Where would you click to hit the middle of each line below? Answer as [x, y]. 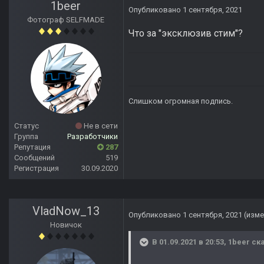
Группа [26, 137]
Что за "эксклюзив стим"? [186, 34]
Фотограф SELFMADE [66, 20]
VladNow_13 [66, 211]
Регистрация [37, 169]
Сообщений [34, 158]
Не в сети [100, 126]
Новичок [66, 225]
